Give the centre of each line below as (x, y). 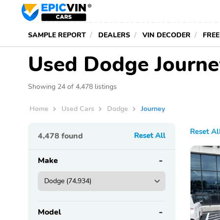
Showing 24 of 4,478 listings (72, 86)
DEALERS (114, 35)
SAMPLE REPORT (57, 35)
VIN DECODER (166, 35)
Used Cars (78, 109)
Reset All (150, 135)
